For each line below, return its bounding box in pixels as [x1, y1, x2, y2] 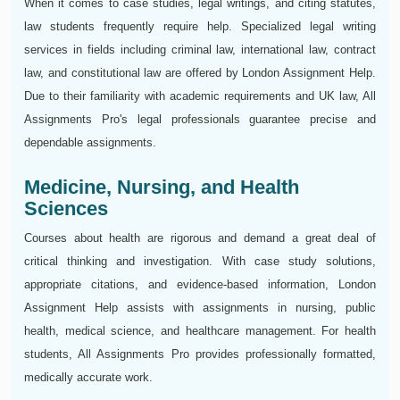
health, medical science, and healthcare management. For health [24, 324, 376, 338]
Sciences [24, 197, 108, 221]
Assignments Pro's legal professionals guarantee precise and [24, 112, 376, 127]
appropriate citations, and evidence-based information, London [24, 278, 376, 292]
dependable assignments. [24, 136, 156, 150]
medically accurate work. [24, 371, 153, 385]
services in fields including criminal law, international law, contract [24, 43, 376, 57]
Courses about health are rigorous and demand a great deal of [24, 231, 376, 246]
